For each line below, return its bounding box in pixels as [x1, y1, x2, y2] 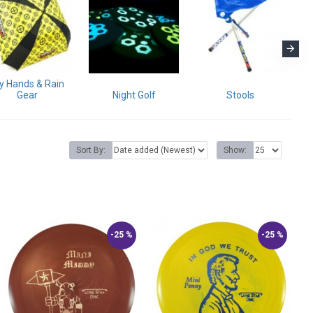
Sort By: [76, 145, 105, 156]
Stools [226, 89, 255, 101]
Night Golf [112, 89, 156, 101]
